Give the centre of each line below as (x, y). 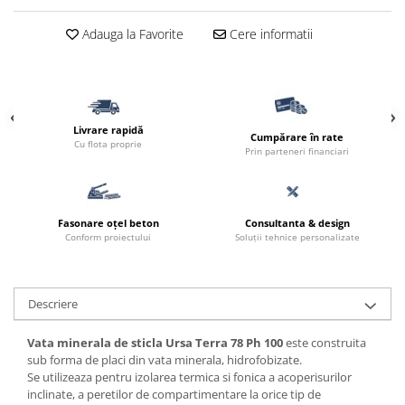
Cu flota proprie (108, 143)
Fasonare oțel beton (108, 223)
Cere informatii (269, 34)
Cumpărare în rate (297, 137)
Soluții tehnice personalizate (297, 237)
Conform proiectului (108, 237)
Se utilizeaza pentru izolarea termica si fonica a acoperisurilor (189, 377)
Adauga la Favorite (131, 34)
